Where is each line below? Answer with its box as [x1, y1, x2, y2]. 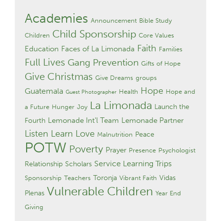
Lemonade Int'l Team [48, 115, 119, 125]
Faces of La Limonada [61, 44, 135, 53]
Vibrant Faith [119, 174, 157, 182]
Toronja [93, 173, 117, 182]
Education [25, 44, 59, 53]
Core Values [139, 31, 174, 39]
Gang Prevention [68, 56, 139, 68]
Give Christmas [25, 70, 93, 82]
